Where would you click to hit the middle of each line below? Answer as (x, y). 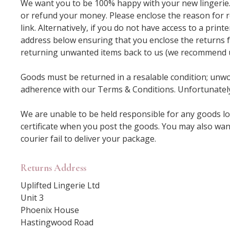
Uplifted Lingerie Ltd (61, 185)
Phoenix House (50, 210)
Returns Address (53, 168)
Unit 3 (32, 197)
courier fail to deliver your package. (88, 138)
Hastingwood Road (57, 222)
